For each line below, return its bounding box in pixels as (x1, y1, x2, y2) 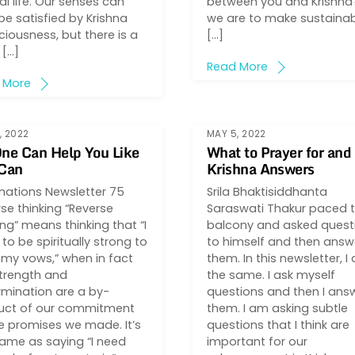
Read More (206, 59, 268, 75)
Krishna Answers (206, 157, 315, 181)
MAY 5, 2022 (206, 127, 266, 140)
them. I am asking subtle (206, 300, 348, 316)
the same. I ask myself (206, 266, 335, 283)
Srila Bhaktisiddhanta (206, 183, 327, 200)
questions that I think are (206, 316, 349, 333)
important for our (206, 333, 307, 349)
